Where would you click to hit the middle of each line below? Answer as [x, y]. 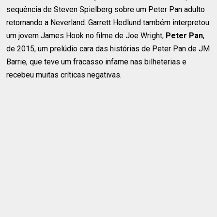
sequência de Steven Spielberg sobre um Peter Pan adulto [106, 10]
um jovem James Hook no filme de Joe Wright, [86, 36]
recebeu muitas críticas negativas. [64, 75]
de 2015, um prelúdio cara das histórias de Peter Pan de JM [108, 49]
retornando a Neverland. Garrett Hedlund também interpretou [108, 23]
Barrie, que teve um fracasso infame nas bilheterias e [97, 62]
